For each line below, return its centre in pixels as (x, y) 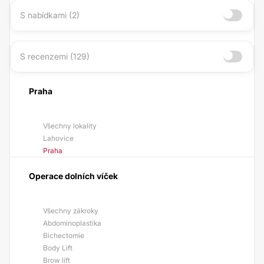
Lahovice (58, 138)
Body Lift (58, 248)
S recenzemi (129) (55, 56)
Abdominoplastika (72, 223)
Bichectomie (64, 235)
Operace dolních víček (73, 176)
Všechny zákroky (71, 211)
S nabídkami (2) (50, 15)
